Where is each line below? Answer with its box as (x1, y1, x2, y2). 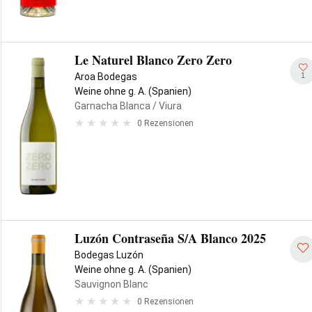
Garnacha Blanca (75, 100, 150, 111)
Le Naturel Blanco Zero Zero (75, 51, 232, 69)
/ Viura (150, 100, 182, 111)
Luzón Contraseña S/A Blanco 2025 (75, 229, 266, 247)
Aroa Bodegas (75, 71, 137, 82)
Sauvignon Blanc (75, 279, 148, 290)
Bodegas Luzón (75, 249, 143, 260)
